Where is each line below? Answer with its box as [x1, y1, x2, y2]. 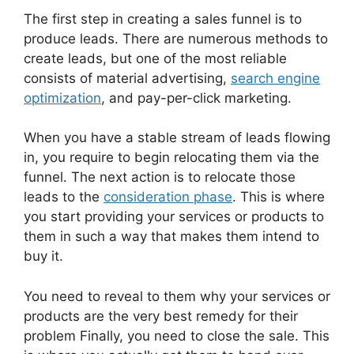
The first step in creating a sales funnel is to [24, 10, 302, 27]
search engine [231, 70, 320, 86]
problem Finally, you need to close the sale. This [24, 327, 330, 344]
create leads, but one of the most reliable [24, 50, 287, 66]
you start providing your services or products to [24, 209, 324, 225]
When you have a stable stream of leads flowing [24, 130, 330, 146]
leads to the [24, 189, 104, 205]
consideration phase [104, 189, 232, 205]
